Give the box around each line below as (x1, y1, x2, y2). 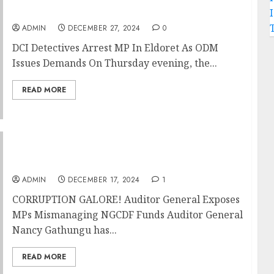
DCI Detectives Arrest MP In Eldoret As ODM (12, 41, 218, 55)
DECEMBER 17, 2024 (68, 174, 140, 185)
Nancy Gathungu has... (12, 223, 117, 237)
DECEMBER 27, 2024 (68, 23, 141, 34)
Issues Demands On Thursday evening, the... (12, 56, 217, 70)
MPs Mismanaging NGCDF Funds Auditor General (12, 207, 243, 221)
